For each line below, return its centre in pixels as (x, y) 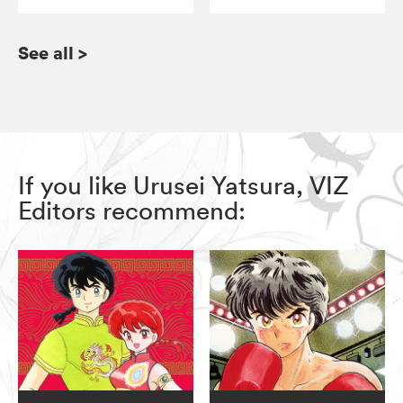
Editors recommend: (132, 211)
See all (46, 53)
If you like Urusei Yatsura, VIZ (184, 186)
